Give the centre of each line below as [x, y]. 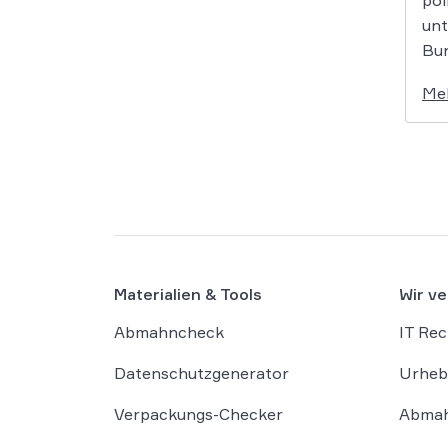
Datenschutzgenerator [201, 372]
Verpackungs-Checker [198, 413]
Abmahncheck [169, 331]
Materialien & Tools [188, 293]
